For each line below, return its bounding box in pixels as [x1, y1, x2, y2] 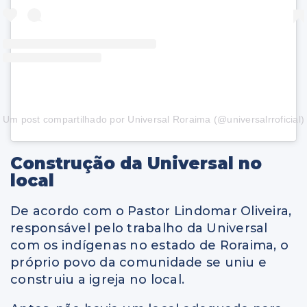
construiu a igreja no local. [10, 271, 184, 287]
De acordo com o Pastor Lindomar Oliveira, [10, 203, 292, 219]
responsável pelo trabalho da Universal [10, 220, 268, 236]
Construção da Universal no [10, 153, 262, 173]
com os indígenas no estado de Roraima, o [10, 237, 288, 253]
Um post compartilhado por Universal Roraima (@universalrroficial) [2, 113, 305, 125]
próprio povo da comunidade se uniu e [10, 254, 267, 270]
